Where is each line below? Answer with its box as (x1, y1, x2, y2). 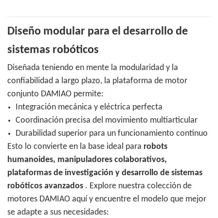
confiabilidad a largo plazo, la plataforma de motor (7, 76, 187, 86)
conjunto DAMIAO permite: (7, 90, 104, 99)
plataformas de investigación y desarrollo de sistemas (7, 168, 202, 178)
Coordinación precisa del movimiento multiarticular (15, 116, 198, 126)
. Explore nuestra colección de (83, 182, 192, 191)
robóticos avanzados (7, 182, 83, 191)
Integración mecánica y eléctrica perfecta (15, 103, 163, 112)
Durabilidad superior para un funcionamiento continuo (15, 129, 208, 139)
